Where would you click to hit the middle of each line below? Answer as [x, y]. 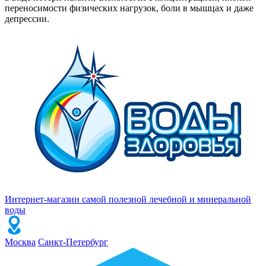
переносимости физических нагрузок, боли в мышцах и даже [129, 8]
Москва [20, 242]
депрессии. [27, 18]
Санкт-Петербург [73, 242]
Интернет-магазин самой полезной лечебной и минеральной [128, 199]
